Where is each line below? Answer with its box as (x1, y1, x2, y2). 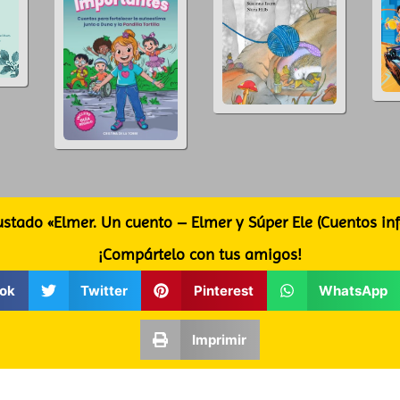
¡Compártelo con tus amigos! (98, 245, 302, 264)
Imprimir (192, 330, 247, 348)
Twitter (80, 281, 129, 299)
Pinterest (193, 281, 254, 299)
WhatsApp (319, 281, 388, 299)
